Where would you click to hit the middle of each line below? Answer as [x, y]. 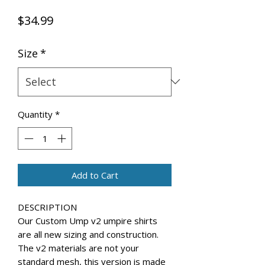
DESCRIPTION [47, 207]
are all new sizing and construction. [88, 235]
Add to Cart [95, 175]
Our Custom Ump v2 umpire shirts [88, 221]
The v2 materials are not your [78, 248]
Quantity [35, 114]
